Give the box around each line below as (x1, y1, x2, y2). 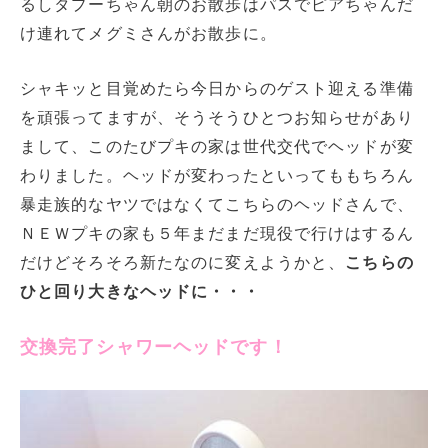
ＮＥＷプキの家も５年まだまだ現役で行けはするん (20, 224, 414, 242)
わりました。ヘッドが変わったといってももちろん (20, 166, 414, 184)
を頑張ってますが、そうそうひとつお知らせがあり (20, 108, 414, 126)
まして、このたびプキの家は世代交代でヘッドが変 (20, 137, 414, 155)
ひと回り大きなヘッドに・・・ (20, 282, 260, 300)
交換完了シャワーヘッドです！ (20, 337, 288, 358)
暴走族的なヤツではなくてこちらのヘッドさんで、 (20, 195, 414, 213)
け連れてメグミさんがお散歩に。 (20, 25, 277, 42)
